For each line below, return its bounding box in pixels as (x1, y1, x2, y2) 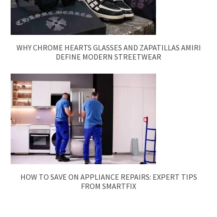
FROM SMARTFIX (81, 181, 136, 191)
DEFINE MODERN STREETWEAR (56, 51, 161, 62)
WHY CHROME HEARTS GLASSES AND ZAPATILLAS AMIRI (16, 42, 201, 52)
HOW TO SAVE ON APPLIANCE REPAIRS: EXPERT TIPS (20, 171, 197, 182)
